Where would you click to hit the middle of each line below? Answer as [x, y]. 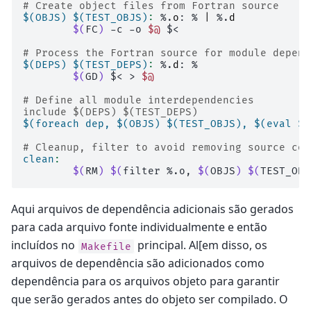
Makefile [106, 246]
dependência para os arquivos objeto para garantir [145, 281]
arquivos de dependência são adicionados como [138, 263]
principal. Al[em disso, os [201, 245]
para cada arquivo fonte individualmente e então [139, 227]
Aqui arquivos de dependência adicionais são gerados [152, 209]
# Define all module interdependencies [138, 101]
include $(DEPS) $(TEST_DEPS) [110, 112]
